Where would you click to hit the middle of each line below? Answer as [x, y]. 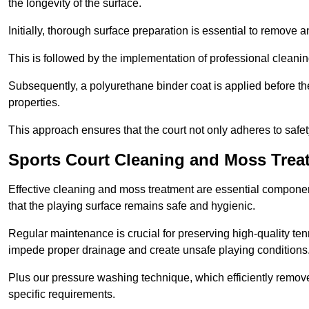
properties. [34, 103]
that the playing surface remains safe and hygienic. [132, 206]
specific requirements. [62, 295]
